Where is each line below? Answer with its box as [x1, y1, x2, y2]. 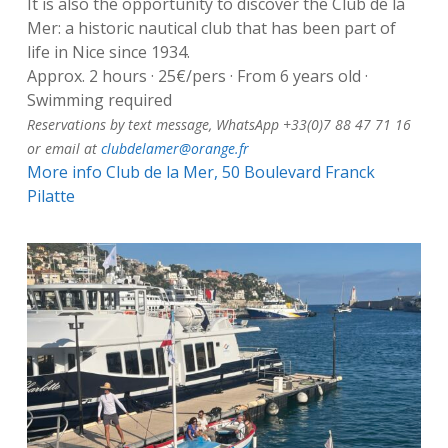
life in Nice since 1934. [26, 41, 190, 64]
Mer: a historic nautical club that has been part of [26, 17, 396, 40]
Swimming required [26, 89, 172, 112]
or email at [26, 139, 101, 159]
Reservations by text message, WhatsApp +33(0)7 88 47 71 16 [26, 115, 411, 135]
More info [26, 161, 106, 184]
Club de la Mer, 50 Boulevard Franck [105, 161, 375, 184]
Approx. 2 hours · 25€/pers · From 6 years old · [26, 65, 368, 88]
